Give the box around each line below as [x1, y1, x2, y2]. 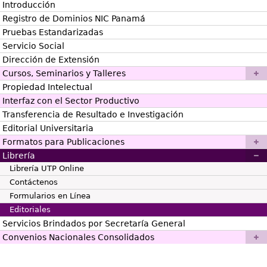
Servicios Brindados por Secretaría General [2, 218, 185, 228]
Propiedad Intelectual [2, 82, 92, 92]
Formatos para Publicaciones [2, 136, 125, 147]
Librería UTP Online [10, 163, 84, 173]
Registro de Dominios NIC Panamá [2, 13, 145, 23]
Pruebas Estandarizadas [2, 27, 103, 37]
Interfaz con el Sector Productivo [2, 95, 139, 105]
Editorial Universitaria [2, 123, 94, 133]
